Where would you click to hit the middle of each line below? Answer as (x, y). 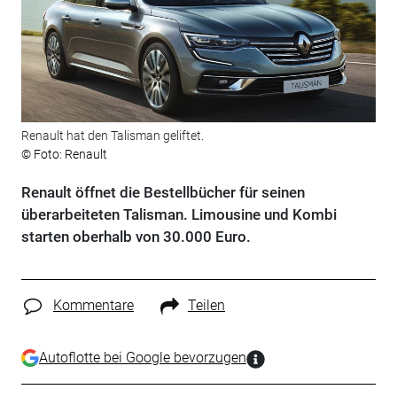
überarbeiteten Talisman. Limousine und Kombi (179, 215)
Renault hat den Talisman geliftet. (112, 136)
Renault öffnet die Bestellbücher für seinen (163, 193)
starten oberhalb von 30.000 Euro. (136, 237)
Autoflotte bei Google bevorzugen (142, 357)
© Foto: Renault (64, 155)
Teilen (206, 306)
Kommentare (93, 306)
